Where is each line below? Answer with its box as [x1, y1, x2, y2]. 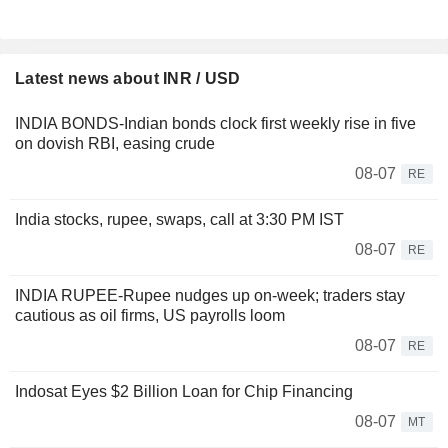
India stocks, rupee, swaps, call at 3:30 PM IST [15, 211, 344, 229]
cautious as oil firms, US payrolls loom [15, 307, 285, 325]
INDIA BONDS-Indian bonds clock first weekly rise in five [15, 115, 416, 133]
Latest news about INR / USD [15, 70, 241, 88]
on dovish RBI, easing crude [15, 135, 215, 153]
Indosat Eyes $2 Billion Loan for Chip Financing [15, 383, 353, 401]
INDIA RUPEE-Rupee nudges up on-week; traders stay [15, 287, 405, 305]
